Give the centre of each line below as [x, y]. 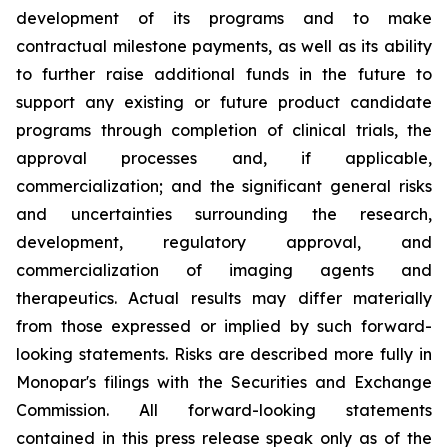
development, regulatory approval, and [224, 242]
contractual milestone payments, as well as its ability [224, 46]
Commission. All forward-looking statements [224, 410]
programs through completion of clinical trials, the [224, 130]
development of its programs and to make [224, 18]
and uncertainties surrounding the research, [224, 214]
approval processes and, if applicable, [224, 158]
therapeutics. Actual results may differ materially [224, 298]
